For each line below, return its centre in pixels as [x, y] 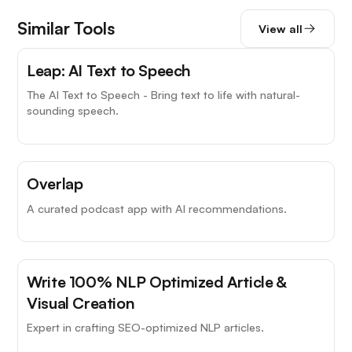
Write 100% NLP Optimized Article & [156, 282]
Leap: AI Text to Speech [109, 70]
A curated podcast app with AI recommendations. [157, 208]
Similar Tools [66, 28]
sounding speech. [73, 110]
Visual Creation [81, 303]
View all [280, 29]
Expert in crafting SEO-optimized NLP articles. [146, 327]
